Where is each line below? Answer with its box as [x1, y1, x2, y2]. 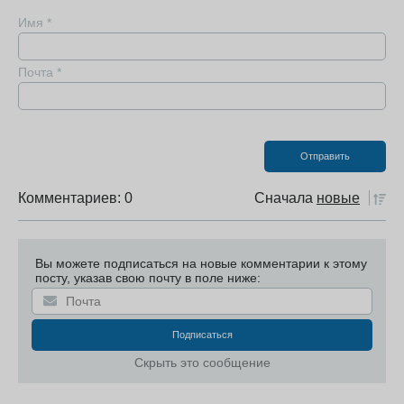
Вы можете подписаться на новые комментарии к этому [34, 255, 367, 271]
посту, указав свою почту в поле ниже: [34, 270, 261, 285]
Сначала [254, 189, 313, 206]
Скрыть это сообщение [133, 355, 271, 371]
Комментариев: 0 [18, 189, 133, 206]
